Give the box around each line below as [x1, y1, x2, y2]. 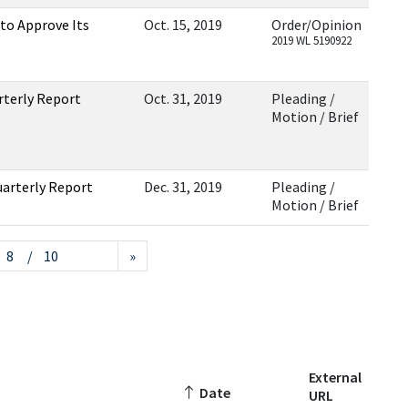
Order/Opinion [271, 15, 362, 34]
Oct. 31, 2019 [144, 89, 222, 107]
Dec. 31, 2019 [144, 178, 222, 196]
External [309, 368, 362, 386]
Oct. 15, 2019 [144, 15, 222, 34]
